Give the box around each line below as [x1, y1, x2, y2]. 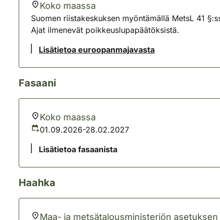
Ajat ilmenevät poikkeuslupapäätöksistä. [31, 25, 179, 35]
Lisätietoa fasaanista [39, 144, 117, 154]
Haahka [19, 177, 55, 189]
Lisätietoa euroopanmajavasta [39, 45, 155, 55]
